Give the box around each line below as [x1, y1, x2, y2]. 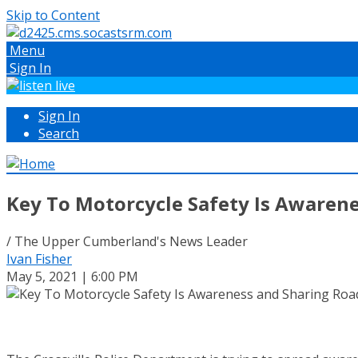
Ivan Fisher [6, 249, 72, 268]
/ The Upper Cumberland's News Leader [6, 232, 248, 250]
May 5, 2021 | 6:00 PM [6, 267, 138, 285]
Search [38, 125, 79, 142]
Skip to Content [6, 6, 100, 24]
